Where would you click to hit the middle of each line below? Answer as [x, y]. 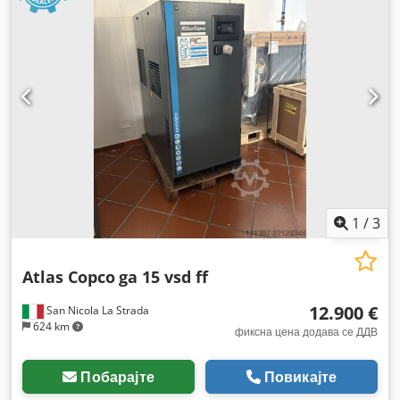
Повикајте [300, 377]
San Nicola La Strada [96, 310]
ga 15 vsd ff [163, 277]
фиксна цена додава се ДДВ [306, 332]
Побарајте [117, 377]
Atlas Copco [69, 277]
